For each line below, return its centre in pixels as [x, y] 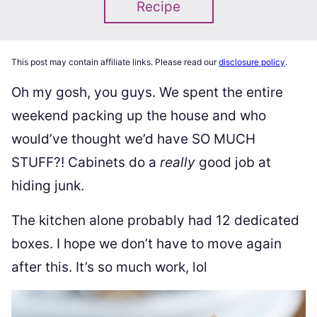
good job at [233, 162]
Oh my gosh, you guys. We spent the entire [147, 92]
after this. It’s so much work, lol [109, 267]
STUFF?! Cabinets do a [86, 162]
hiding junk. [48, 186]
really [178, 162]
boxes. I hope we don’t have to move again [146, 244]
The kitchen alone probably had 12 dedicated [155, 220]
